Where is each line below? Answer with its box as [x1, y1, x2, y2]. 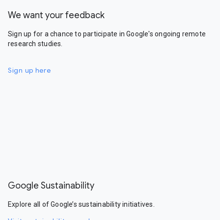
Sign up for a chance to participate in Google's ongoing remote [8, 30, 206, 38]
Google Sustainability [8, 180, 94, 191]
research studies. [8, 40, 63, 48]
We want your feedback [8, 10, 105, 21]
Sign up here [8, 66, 51, 75]
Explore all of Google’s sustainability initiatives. [8, 200, 155, 208]
